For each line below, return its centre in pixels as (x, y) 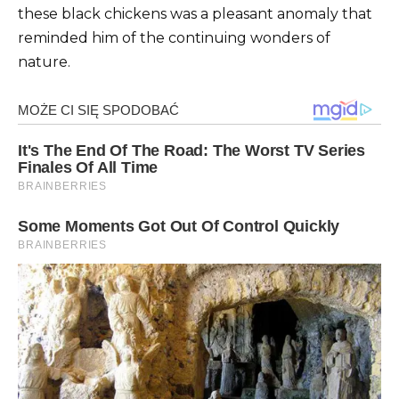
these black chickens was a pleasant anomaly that (195, 13)
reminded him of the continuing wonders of (174, 37)
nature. (44, 61)
